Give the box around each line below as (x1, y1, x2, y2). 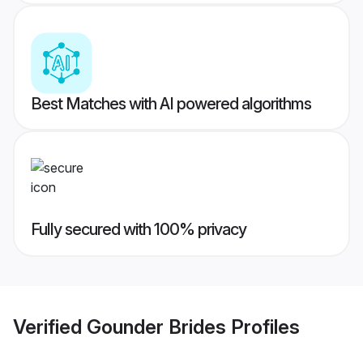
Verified (13, 314, 87, 339)
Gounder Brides (87, 314, 226, 339)
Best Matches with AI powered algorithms (31, 94, 311, 114)
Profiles (226, 314, 300, 339)
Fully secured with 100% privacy (31, 220, 246, 240)
